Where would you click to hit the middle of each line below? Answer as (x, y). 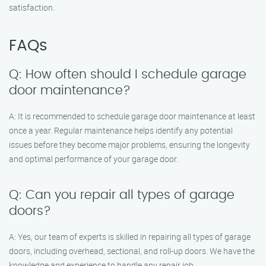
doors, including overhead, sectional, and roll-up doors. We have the (132, 251)
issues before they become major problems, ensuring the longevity (129, 145)
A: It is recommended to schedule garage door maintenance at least (132, 116)
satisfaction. (32, 7)
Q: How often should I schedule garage (128, 75)
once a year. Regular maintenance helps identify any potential (121, 130)
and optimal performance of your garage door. (94, 159)
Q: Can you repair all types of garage (122, 195)
